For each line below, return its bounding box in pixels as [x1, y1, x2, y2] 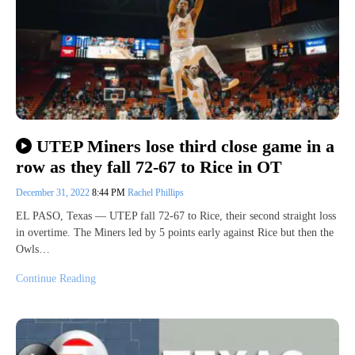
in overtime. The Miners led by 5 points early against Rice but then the [16, 226, 334, 239]
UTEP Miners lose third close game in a [36, 136, 334, 156]
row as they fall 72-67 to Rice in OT [16, 156, 282, 177]
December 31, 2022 [16, 186, 92, 198]
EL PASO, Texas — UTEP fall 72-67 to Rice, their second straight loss [16, 209, 336, 222]
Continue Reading [16, 272, 96, 284]
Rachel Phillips [128, 186, 184, 198]
